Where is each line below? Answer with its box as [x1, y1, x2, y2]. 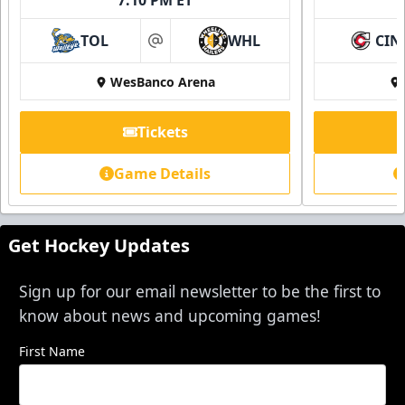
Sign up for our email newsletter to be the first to [19, 279, 381, 302]
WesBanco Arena [109, 72, 215, 90]
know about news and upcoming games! [19, 304, 321, 326]
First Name [19, 342, 85, 360]
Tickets [137, 121, 188, 142]
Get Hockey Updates [8, 232, 190, 258]
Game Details [114, 163, 211, 184]
